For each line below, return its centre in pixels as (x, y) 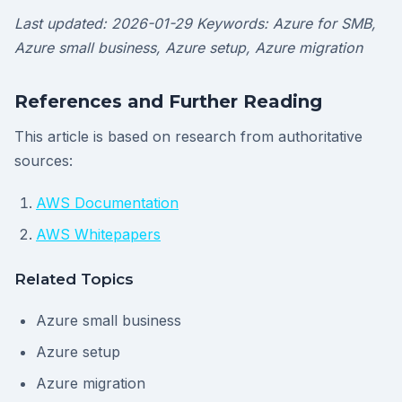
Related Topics (74, 279)
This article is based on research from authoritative (188, 136)
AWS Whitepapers (98, 234)
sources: (44, 161)
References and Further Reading (168, 101)
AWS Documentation (107, 203)
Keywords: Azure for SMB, (286, 23)
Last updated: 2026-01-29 (103, 23)
